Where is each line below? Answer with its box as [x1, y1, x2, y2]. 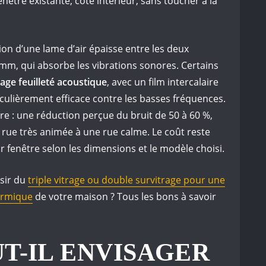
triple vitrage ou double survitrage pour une [28, 173, 225, 187]
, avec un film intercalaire [107, 75, 218, 89]
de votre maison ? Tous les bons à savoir [33, 190, 216, 204]
